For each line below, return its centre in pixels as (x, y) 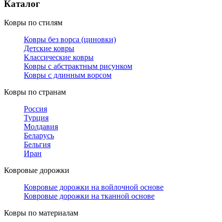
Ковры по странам (35, 92)
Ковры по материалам (41, 213)
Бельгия (37, 145)
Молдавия (41, 127)
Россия (35, 109)
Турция (36, 118)
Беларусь (39, 136)
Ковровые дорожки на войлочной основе (94, 187)
